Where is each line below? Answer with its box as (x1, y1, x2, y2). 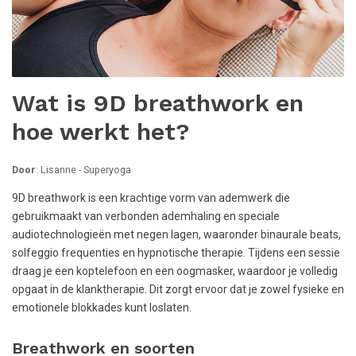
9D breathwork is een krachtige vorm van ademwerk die (12, 192, 290, 204)
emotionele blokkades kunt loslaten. (12, 301, 192, 314)
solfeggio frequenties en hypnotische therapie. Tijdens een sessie (12, 246, 340, 259)
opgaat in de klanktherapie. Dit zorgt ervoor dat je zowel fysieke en (12, 283, 344, 296)
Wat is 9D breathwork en (12, 89, 304, 117)
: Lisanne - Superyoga (36, 164, 131, 176)
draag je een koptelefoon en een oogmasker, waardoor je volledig (12, 265, 338, 277)
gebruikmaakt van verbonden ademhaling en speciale (12, 210, 280, 222)
